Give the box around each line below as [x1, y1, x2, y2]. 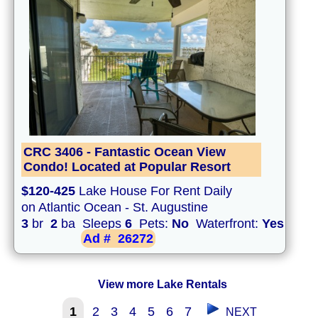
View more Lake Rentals [97, 278, 227, 291]
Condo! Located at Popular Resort [23, 160, 231, 175]
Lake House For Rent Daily [75, 184, 232, 199]
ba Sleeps [57, 216, 125, 231]
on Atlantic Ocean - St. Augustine [21, 200, 208, 215]
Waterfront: [189, 216, 262, 231]
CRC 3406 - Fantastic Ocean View [23, 145, 226, 160]
